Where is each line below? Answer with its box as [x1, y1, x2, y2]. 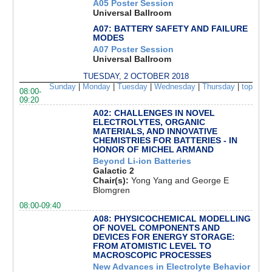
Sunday [49, 83, 76, 92]
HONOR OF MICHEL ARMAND [92, 144, 214, 155]
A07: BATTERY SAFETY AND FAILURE [92, 24, 248, 34]
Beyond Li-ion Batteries [92, 155, 191, 166]
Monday [82, 83, 110, 92]
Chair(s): [92, 175, 131, 185]
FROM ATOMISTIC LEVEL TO [92, 241, 211, 251]
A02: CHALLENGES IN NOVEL [92, 108, 215, 118]
